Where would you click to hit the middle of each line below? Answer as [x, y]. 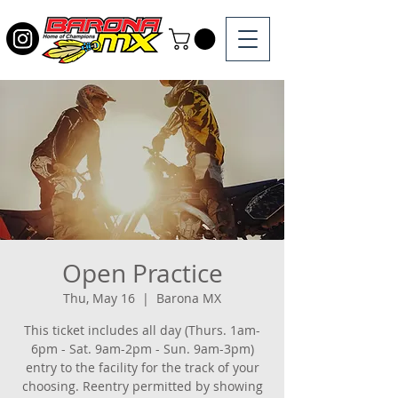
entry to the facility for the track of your [142, 367]
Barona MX [189, 298]
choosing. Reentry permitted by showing [142, 386]
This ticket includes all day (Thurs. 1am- [142, 330]
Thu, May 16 [99, 298]
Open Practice [142, 273]
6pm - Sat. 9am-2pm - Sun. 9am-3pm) [142, 348]
